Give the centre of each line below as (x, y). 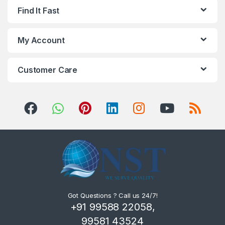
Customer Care (48, 70)
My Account (41, 40)
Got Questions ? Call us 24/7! (113, 196)
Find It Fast (39, 11)
